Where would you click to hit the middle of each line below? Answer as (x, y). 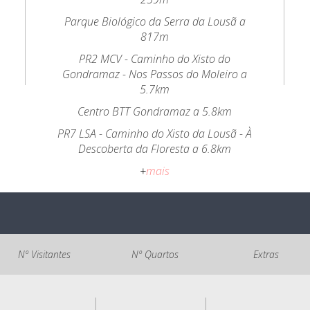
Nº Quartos (155, 254)
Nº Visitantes (44, 254)
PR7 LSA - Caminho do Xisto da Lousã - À (155, 134)
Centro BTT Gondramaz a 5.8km (155, 111)
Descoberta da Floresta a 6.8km (155, 149)
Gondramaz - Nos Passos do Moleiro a (155, 74)
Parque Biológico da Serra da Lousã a (155, 21)
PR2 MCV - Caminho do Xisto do (155, 59)
